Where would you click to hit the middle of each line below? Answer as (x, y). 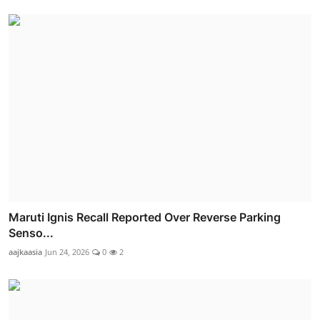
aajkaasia (25, 251)
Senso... (31, 232)
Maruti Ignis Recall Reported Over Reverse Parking (145, 217)
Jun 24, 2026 (67, 251)
